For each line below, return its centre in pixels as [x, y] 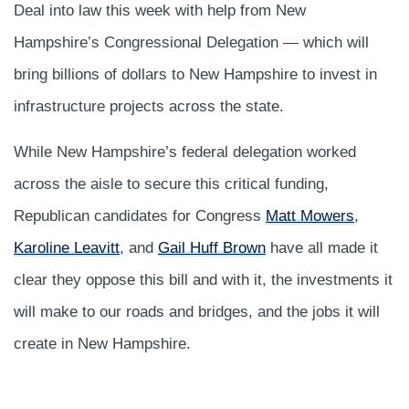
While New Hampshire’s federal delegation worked [185, 152]
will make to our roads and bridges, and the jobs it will [197, 311]
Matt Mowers [310, 215]
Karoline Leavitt [67, 247]
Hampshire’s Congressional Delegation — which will [191, 43]
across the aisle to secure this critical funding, [171, 184]
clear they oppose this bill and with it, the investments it [203, 279]
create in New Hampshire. [102, 343]
